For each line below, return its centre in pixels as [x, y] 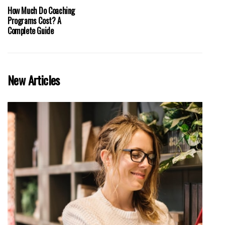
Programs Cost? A [34, 20]
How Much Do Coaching [41, 10]
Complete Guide [31, 30]
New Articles [34, 80]
